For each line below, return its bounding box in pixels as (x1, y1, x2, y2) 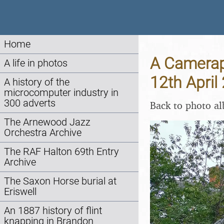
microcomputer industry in (4, 87, 118, 98)
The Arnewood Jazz (4, 116, 90, 128)
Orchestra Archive (4, 127, 81, 138)
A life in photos (4, 57, 67, 69)
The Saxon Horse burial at (4, 175, 116, 187)
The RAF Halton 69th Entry (4, 146, 119, 157)
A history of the (4, 76, 69, 88)
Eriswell (4, 186, 36, 197)
